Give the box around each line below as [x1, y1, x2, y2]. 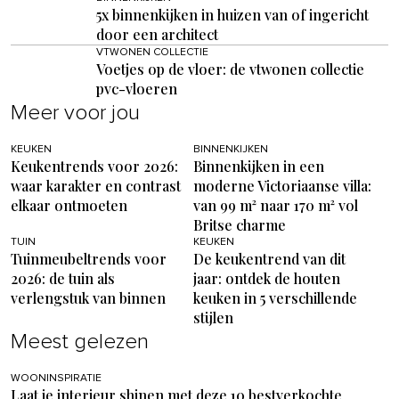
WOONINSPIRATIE [11, 373, 102, 385]
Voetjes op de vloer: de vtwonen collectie [96, 60, 364, 79]
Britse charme [192, 216, 286, 235]
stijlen [192, 308, 233, 328]
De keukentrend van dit [192, 249, 346, 269]
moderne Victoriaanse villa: [192, 176, 371, 196]
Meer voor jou [11, 102, 140, 125]
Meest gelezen [11, 331, 149, 354]
